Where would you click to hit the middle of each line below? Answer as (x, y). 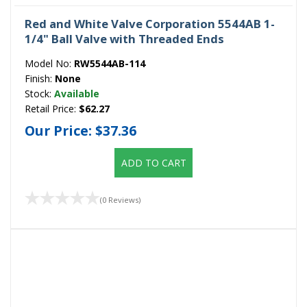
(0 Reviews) (120, 199)
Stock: (39, 93)
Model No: (49, 63)
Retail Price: (52, 108)
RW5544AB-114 (110, 63)
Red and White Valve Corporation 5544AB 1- (150, 23)
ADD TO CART (153, 163)
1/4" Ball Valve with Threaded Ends (124, 38)
